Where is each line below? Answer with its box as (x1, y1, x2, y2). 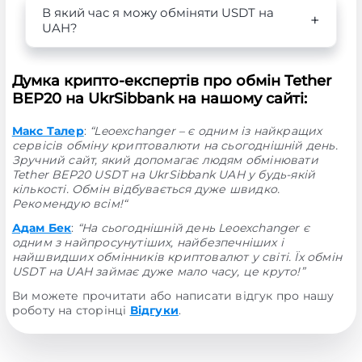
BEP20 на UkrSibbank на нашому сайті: (11, 90, 307, 107)
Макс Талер (11, 124, 84, 138)
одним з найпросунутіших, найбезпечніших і (11, 235, 284, 250)
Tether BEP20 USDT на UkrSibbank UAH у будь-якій (11, 167, 316, 182)
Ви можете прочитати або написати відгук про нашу (11, 288, 335, 303)
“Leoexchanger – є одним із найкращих (90, 124, 322, 138)
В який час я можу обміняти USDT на (41, 5, 274, 20)
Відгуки (129, 303, 179, 318)
